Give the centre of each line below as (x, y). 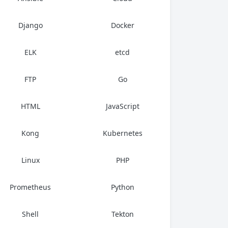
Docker (122, 25)
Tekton (122, 214)
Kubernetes (122, 133)
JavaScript (122, 106)
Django (30, 25)
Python (122, 187)
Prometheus (30, 187)
